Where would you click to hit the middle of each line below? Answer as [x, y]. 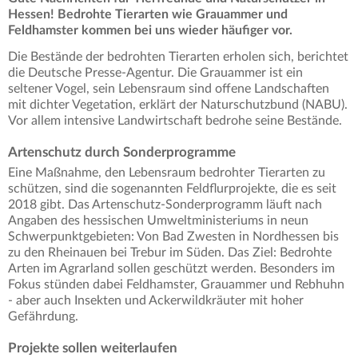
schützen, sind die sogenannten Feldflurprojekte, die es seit [172, 189]
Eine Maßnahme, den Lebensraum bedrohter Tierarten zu [167, 173]
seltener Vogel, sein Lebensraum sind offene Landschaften [169, 89]
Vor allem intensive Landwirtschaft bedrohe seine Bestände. [175, 121]
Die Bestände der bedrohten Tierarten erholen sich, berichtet [178, 57]
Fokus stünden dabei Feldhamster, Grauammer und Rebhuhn [176, 285]
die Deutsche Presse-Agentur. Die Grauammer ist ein [155, 73]
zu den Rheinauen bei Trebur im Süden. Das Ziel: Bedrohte [170, 253]
